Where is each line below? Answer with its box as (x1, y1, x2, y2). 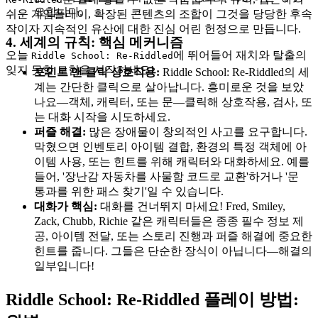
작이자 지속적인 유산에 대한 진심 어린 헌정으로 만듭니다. (6, 22, 301, 35)
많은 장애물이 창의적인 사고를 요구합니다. (86, 125, 307, 138)
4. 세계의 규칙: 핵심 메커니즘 (6, 35, 183, 50)
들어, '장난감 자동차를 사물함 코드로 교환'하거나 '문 (34, 170, 299, 182)
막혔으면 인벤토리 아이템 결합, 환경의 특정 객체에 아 (34, 140, 307, 153)
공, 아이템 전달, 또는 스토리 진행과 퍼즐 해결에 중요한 (34, 229, 312, 242)
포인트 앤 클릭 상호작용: (34, 65, 160, 78)
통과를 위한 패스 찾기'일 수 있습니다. (34, 185, 224, 197)
